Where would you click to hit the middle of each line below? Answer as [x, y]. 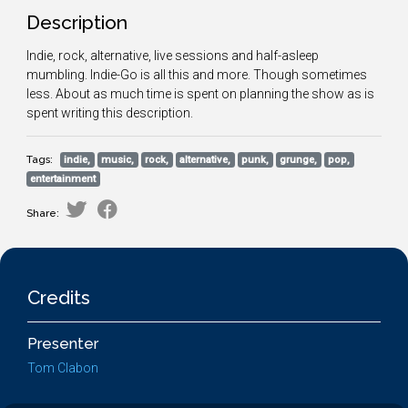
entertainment [63, 179]
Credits [59, 297]
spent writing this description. [110, 113]
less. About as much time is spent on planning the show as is [200, 94]
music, [118, 160]
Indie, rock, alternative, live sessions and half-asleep [173, 56]
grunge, [299, 160]
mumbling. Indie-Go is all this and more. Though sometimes [197, 75]
